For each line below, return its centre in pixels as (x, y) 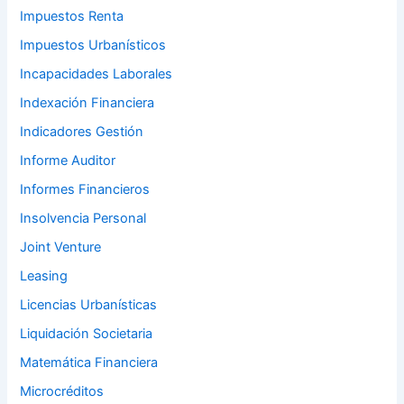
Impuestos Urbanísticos (93, 46)
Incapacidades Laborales (96, 74)
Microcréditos (62, 391)
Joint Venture (61, 247)
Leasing (44, 275)
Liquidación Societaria (87, 333)
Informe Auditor (68, 161)
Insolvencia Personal (83, 219)
